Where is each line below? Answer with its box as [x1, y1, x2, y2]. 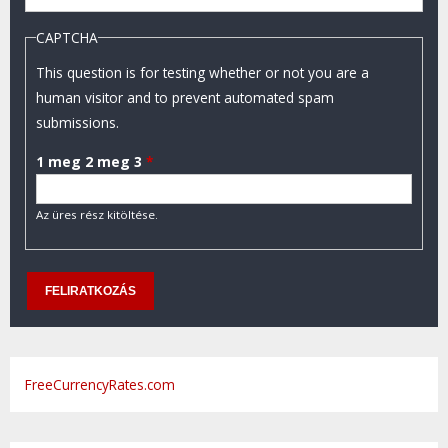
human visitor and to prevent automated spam [36, 88, 334, 108]
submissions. [36, 113, 119, 133]
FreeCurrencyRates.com [25, 375, 175, 394]
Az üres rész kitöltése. [36, 206, 158, 222]
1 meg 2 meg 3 [36, 151, 146, 171]
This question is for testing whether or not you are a [36, 63, 369, 83]
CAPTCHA [36, 28, 98, 48]
